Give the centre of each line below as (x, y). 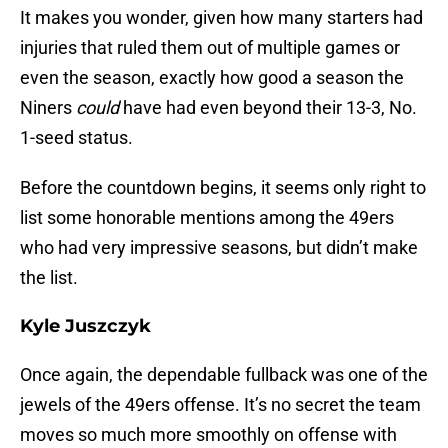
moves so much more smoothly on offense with (208, 435)
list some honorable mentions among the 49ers (207, 218)
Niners (48, 108)
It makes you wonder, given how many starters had (221, 18)
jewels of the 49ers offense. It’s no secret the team (220, 405)
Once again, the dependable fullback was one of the (224, 375)
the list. (49, 278)
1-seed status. (76, 138)
